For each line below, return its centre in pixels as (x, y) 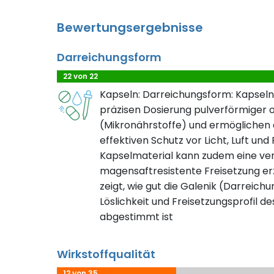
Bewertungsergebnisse (130, 27)
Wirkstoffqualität (106, 254)
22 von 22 (80, 76)
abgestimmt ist (136, 217)
